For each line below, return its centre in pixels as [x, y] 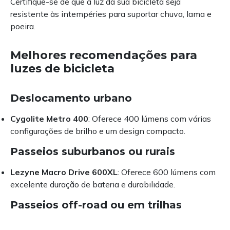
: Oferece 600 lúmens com [167, 172]
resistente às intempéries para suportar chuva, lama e [111, 14]
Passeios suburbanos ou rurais [93, 152]
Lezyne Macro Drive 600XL [64, 172]
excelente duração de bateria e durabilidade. [93, 185]
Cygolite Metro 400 [49, 119]
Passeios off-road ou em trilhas [96, 205]
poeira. [23, 26]
